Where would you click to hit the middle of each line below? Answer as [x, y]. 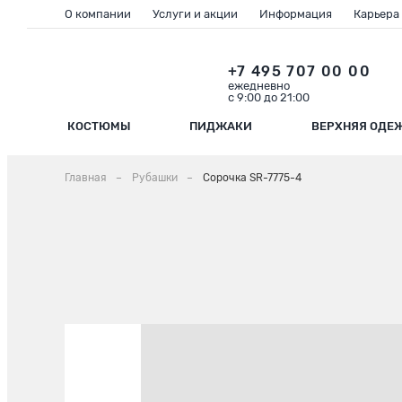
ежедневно [258, 85]
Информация [296, 14]
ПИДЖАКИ [221, 126]
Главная [86, 178]
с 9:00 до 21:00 [268, 97]
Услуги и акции [195, 14]
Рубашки [155, 178]
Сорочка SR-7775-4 [252, 178]
